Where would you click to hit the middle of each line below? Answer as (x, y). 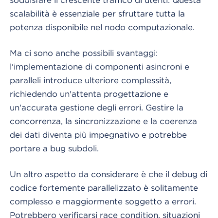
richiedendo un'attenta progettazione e (89, 94)
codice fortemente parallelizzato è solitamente (104, 188)
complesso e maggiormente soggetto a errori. (103, 201)
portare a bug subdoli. (54, 148)
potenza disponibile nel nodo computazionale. (102, 27)
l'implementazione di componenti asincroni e (100, 66)
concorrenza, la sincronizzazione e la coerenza (103, 121)
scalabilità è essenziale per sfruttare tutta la (97, 13)
